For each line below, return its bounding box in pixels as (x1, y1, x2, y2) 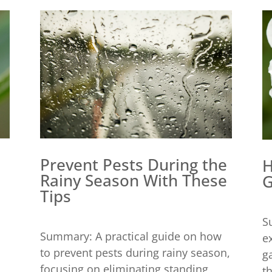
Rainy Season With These (39, 169, 227, 191)
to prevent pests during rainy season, (39, 245, 230, 260)
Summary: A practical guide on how (39, 228, 222, 243)
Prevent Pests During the (39, 153, 227, 175)
